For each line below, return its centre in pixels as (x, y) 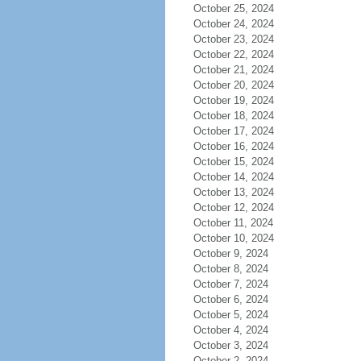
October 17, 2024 (233, 131)
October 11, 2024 (233, 223)
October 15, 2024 (233, 162)
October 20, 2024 (233, 85)
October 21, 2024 (233, 70)
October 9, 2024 (230, 253)
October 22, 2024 (233, 54)
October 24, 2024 (233, 24)
